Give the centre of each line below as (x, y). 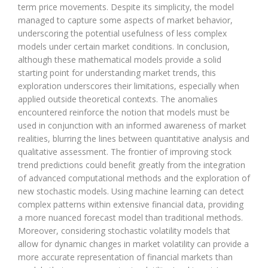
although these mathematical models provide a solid (120, 59)
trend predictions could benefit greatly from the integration (132, 165)
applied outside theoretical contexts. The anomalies (118, 99)
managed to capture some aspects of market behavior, (125, 20)
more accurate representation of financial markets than (125, 257)
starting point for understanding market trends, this (117, 72)
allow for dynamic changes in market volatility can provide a (133, 243)
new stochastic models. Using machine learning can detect (131, 191)
